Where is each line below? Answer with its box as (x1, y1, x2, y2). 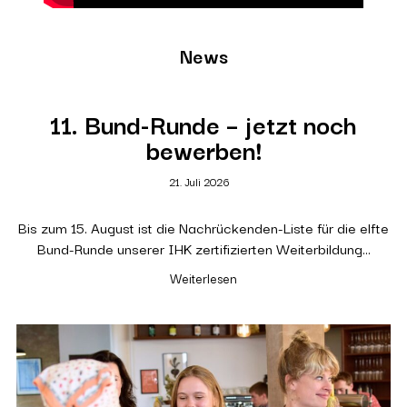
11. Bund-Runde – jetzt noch (50, 103, 357, 143)
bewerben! (145, 128, 262, 168)
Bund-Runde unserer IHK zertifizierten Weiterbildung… (36, 236, 371, 259)
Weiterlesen (170, 267, 237, 288)
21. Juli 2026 (168, 172, 230, 190)
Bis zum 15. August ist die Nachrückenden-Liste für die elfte (18, 215, 389, 238)
